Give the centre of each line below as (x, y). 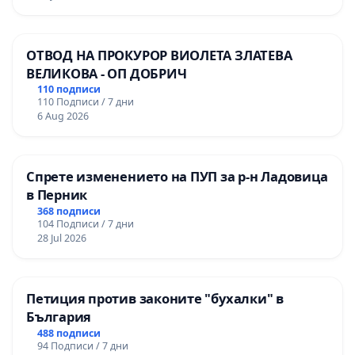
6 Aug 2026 (63, 116)
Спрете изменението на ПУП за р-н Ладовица (177, 177)
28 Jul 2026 (61, 239)
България (59, 317)
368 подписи (69, 212)
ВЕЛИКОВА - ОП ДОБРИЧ (107, 73)
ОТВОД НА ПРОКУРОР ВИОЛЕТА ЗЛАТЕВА (159, 55)
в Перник (57, 195)
